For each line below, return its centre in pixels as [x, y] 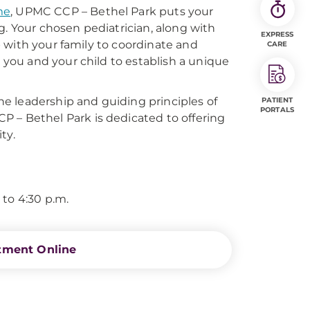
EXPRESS [277, 34]
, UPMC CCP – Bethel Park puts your [112, 11]
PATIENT [277, 100]
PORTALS [277, 110]
